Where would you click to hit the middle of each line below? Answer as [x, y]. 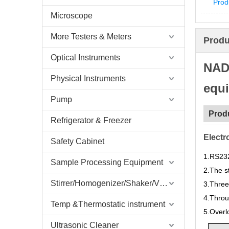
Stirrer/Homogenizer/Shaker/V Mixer [164, 183]
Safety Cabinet [77, 141]
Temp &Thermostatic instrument [108, 204]
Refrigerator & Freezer [91, 120]
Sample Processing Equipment [107, 162]
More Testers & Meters [91, 37]
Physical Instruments [88, 78]
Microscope [72, 16]
